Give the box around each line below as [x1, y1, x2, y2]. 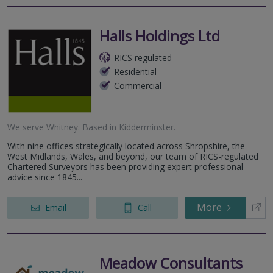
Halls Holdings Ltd [99, 25, 220, 46]
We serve [7, 121, 46, 133]
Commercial [114, 79, 161, 91]
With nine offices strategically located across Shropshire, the [7, 140, 245, 152]
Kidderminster [119, 121, 174, 133]
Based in [80, 121, 119, 133]
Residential [114, 65, 157, 77]
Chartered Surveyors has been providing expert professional [7, 160, 243, 172]
